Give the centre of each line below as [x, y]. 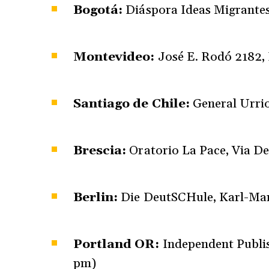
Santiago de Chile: [131, 104]
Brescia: [100, 150]
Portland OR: [116, 244]
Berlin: [96, 197]
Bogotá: [98, 10]
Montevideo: [114, 57]
